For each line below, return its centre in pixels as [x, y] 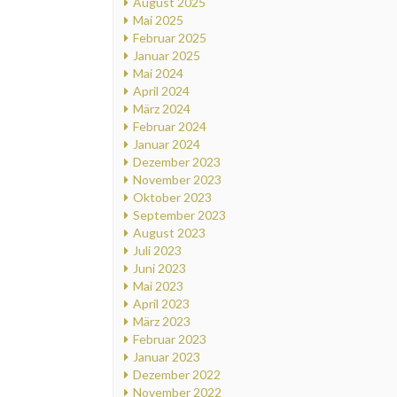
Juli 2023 [157, 251]
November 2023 [177, 180]
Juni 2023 [160, 269]
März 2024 [162, 109]
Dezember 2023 [177, 162]
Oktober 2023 [172, 198]
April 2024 [161, 91]
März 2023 [162, 322]
